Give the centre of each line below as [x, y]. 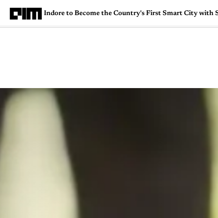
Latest [148, 72]
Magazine [114, 72]
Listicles [179, 72]
